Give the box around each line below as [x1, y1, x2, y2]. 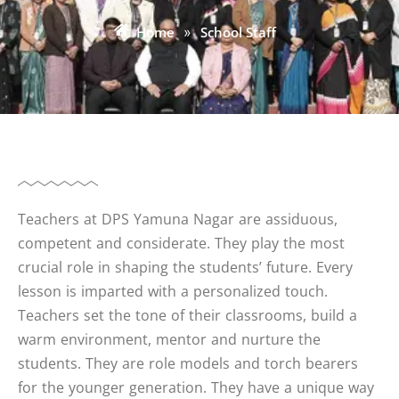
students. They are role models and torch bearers [18, 354, 358, 374]
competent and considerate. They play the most [18, 233, 345, 254]
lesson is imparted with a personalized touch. [18, 281, 328, 302]
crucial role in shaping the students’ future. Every [18, 257, 353, 278]
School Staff [200, 22, 276, 41]
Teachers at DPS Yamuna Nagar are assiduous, [18, 209, 338, 230]
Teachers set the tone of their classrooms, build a [18, 305, 357, 326]
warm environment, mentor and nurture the [18, 330, 321, 350]
